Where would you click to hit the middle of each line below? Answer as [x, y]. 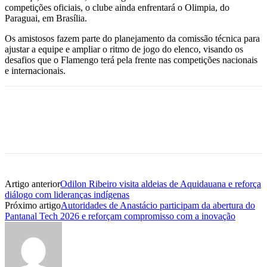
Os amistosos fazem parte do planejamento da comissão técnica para [132, 38]
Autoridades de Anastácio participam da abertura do [158, 205]
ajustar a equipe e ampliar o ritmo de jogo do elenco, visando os [124, 49]
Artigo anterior [32, 184]
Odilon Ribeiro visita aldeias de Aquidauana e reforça [161, 184]
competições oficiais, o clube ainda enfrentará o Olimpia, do [117, 7]
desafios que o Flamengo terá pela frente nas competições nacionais [131, 60]
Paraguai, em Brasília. [46, 18]
